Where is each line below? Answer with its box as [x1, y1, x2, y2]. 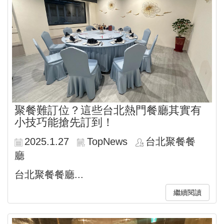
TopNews [87, 135, 127, 147]
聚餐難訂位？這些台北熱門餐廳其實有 [14, 103, 201, 116]
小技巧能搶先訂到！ [14, 115, 113, 128]
